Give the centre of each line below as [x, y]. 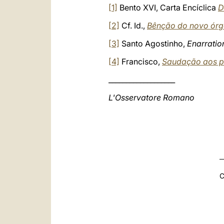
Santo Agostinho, [153, 43]
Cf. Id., [133, 25]
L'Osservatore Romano [151, 97]
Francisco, [141, 61]
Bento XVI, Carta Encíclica [168, 7]
